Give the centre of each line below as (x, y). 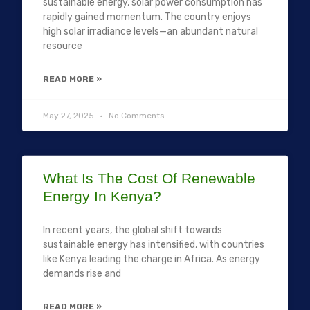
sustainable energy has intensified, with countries (154, 244)
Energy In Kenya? (102, 196)
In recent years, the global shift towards (133, 230)
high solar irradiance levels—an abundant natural (151, 31)
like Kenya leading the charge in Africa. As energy (152, 259)
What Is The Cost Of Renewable (149, 178)
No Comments (136, 115)
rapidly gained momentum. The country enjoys (147, 17)
